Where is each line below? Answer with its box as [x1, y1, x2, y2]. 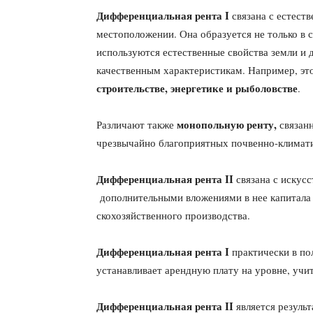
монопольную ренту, [177, 117, 279, 132]
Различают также [96, 117, 177, 131]
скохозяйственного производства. [96, 208, 250, 222]
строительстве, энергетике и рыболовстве [96, 80, 298, 96]
